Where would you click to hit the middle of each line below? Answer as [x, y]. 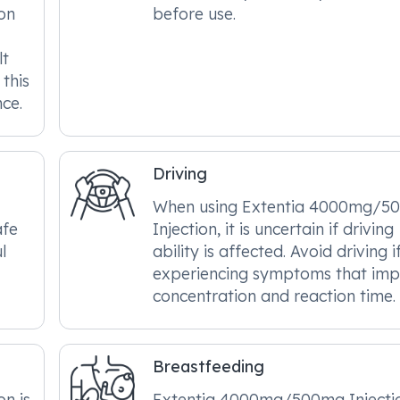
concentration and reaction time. [275, 296]
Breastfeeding [209, 366]
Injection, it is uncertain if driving [274, 229]
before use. [195, 13]
